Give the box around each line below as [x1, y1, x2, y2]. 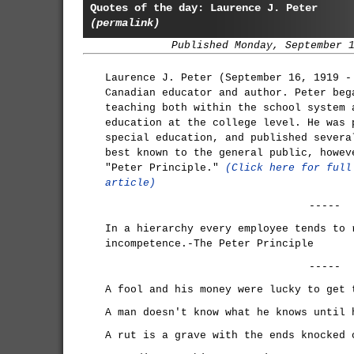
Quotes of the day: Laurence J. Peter [90, 2, 318, 14]
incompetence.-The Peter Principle [105, 238, 314, 250]
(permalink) [90, 17, 160, 29]
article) [105, 177, 156, 189]
